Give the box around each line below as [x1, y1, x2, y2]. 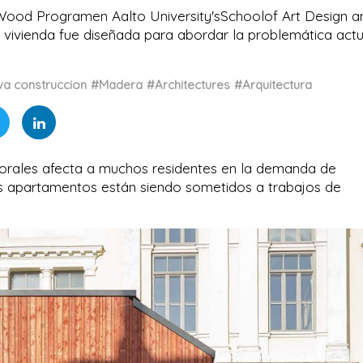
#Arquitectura [234, 77, 312, 92]
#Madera [91, 77, 143, 92]
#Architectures [147, 77, 230, 92]
